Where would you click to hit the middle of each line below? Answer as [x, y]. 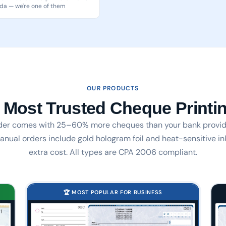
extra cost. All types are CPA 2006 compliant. [113, 152]
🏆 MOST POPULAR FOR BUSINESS [113, 192]
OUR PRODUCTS [113, 88]
